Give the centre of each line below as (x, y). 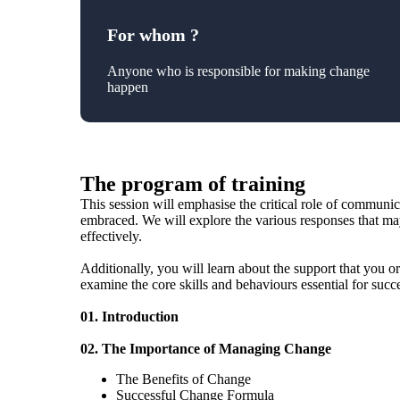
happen (127, 87)
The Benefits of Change (183, 379)
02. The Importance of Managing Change (205, 349)
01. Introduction (129, 317)
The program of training (192, 184)
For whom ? (153, 35)
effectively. (111, 236)
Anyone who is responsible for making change (238, 71)
